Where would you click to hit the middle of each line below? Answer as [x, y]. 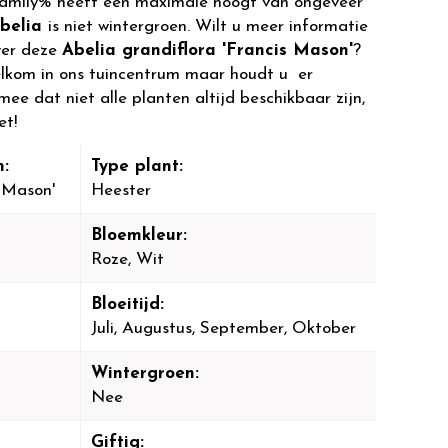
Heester [120, 190]
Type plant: [136, 166]
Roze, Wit [127, 259]
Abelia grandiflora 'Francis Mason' [207, 50]
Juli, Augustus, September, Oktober [223, 328]
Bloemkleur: [138, 235]
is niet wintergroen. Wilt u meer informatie [208, 26]
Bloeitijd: [127, 304]
